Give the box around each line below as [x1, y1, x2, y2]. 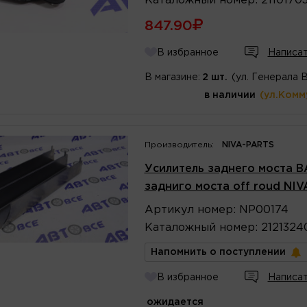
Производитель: [144, 140, 214, 149]
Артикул [144, 204, 194, 215]
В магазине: [144, 73, 200, 82]
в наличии [204, 90, 256, 99]
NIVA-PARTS [221, 140, 274, 149]
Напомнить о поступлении [150, 247, 286, 256]
